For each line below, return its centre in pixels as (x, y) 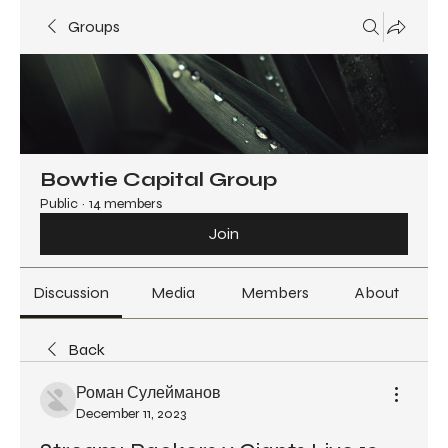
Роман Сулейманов (148, 392)
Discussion (71, 292)
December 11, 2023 (131, 413)
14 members (125, 203)
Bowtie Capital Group (158, 179)
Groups (94, 26)
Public (59, 203)
